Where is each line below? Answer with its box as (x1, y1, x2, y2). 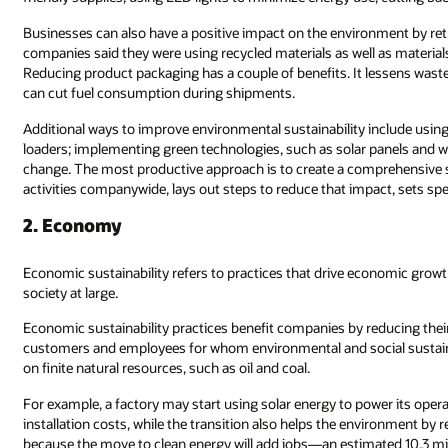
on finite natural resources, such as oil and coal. (23, 358, 311, 378)
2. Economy (23, 212, 123, 237)
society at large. (23, 282, 119, 302)
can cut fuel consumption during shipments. (23, 83, 296, 103)
